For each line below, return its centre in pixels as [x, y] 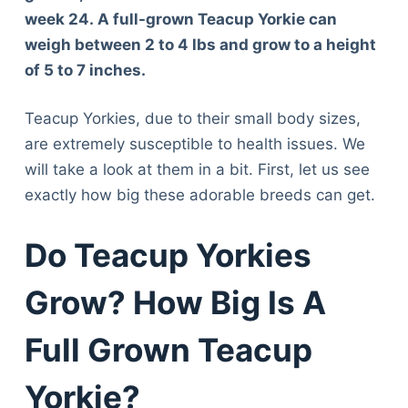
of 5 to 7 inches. [85, 70]
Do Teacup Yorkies [168, 255]
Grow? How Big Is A [175, 302]
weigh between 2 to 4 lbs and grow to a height [200, 44]
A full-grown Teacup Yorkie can [217, 19]
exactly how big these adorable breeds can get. [199, 195]
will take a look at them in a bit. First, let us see [197, 170]
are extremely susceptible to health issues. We [194, 144]
